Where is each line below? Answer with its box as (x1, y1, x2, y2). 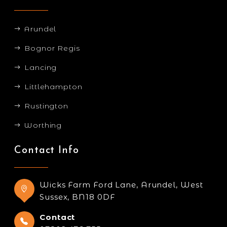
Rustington (24, 101, 68, 111)
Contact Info (14, 145, 79, 156)
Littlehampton (24, 82, 83, 92)
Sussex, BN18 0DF (40, 192, 115, 202)
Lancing (24, 63, 57, 72)
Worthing (24, 121, 62, 130)
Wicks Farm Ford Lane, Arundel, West (40, 180, 203, 190)
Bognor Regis (24, 44, 80, 53)
